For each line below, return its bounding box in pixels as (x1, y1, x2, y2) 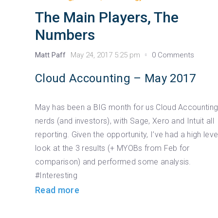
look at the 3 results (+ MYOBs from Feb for (35, 143, 190, 153)
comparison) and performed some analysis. (35, 157, 191, 166)
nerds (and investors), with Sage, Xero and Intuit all (35, 116, 214, 126)
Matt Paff (35, 50, 66, 59)
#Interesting (35, 170, 77, 180)
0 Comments (152, 50, 194, 59)
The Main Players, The (35, 8, 179, 26)
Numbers (35, 26, 95, 43)
